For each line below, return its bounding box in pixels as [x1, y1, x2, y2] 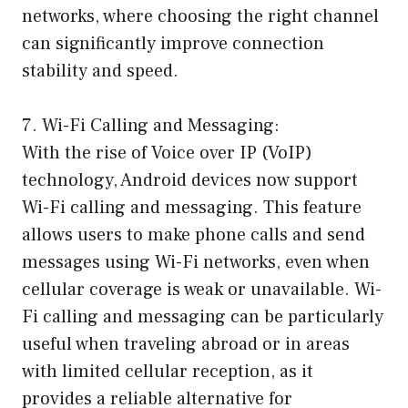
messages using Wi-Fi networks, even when [22, 250, 370, 274]
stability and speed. [22, 58, 178, 83]
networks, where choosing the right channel [22, 4, 379, 28]
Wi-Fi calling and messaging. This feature [22, 195, 362, 219]
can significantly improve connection [22, 31, 324, 56]
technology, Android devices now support [22, 168, 358, 192]
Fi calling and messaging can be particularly [22, 304, 383, 329]
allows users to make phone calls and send [22, 222, 365, 247]
